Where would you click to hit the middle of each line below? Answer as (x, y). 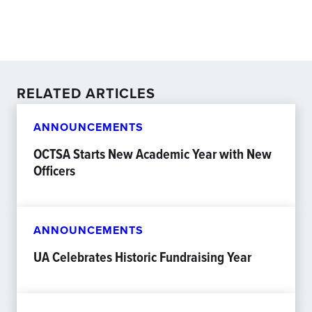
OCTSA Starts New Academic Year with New (153, 154)
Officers (54, 171)
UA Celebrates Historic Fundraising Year (142, 257)
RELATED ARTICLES (86, 93)
